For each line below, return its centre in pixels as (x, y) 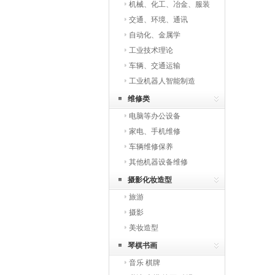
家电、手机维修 (155, 131)
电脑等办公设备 (155, 116)
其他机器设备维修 (158, 162)
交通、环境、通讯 (158, 20)
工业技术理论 (151, 50)
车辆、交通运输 (155, 66)
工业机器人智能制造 (162, 81)
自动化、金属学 (155, 35)
